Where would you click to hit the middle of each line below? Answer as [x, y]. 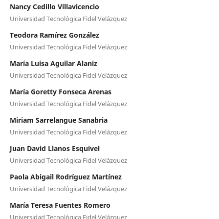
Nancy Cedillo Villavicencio [54, 6]
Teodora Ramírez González [54, 35]
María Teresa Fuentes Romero [60, 205]
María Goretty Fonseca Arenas [60, 91]
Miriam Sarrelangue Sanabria [58, 120]
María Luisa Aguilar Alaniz [53, 63]
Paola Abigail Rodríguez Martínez [66, 176]
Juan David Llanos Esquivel [55, 148]
